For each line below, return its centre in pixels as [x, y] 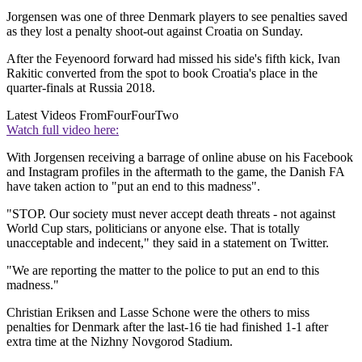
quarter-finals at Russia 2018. [81, 88]
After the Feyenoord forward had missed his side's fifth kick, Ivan [173, 59]
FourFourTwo [143, 116]
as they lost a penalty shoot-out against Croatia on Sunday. [155, 32]
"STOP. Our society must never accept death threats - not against [171, 214]
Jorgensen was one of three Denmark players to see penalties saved [177, 17]
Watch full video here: [63, 130]
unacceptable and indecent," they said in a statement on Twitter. [168, 243]
